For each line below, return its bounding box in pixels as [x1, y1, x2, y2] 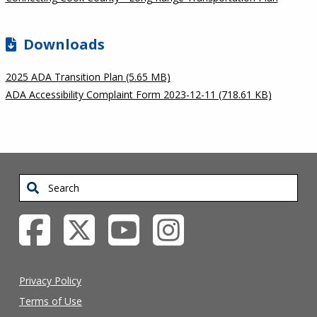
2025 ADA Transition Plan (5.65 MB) [5, 70, 171, 83]
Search [19, 176, 50, 190]
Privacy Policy [19, 274, 81, 287]
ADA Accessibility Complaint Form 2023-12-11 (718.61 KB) [5, 88, 272, 101]
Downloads [23, 35, 105, 54]
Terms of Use [19, 294, 82, 308]
